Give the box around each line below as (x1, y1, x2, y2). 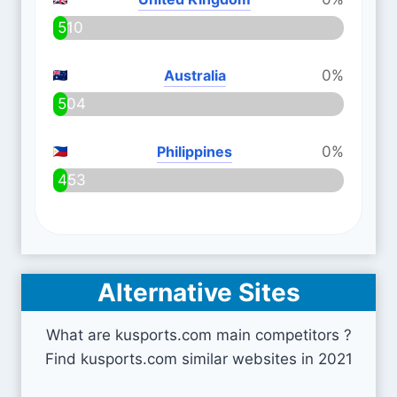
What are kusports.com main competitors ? (45, 326, 352, 344)
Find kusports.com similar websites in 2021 (44, 350, 353, 368)
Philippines (157, 143, 232, 160)
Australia (163, 66, 226, 84)
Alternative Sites (97, 277, 300, 307)
